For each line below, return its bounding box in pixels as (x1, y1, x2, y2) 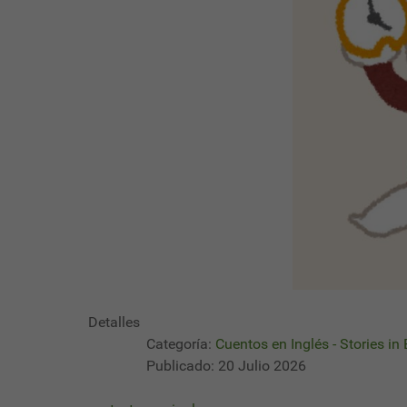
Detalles (88, 313, 140, 332)
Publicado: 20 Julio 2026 (146, 357, 306, 375)
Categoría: (143, 335, 215, 353)
